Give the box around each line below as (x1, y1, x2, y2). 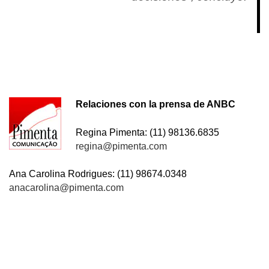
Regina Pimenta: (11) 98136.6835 (75, 127, 219, 138)
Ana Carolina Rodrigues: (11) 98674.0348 (9, 169, 187, 180)
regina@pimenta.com (75, 141, 167, 151)
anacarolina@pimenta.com (9, 183, 124, 193)
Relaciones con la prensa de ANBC (75, 99, 235, 109)
